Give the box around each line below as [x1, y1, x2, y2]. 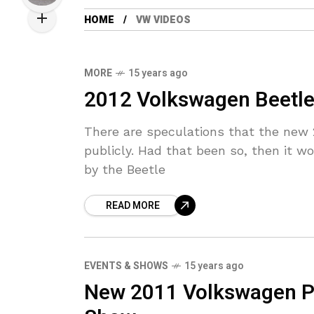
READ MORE [106, 198, 160, 213]
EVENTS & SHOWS [84, 259, 168, 273]
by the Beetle [84, 162, 165, 177]
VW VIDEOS [136, 13, 191, 27]
